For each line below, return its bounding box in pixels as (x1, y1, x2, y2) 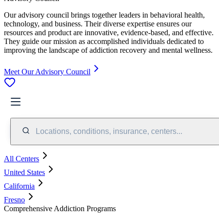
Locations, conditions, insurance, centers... (36, 127, 182, 135)
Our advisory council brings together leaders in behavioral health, (4, 10, 205, 19)
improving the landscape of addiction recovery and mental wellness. (4, 45, 213, 54)
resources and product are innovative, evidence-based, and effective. (4, 28, 214, 37)
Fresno (4, 195, 25, 204)
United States (4, 168, 45, 176)
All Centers (4, 154, 39, 163)
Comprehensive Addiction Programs (4, 204, 116, 213)
